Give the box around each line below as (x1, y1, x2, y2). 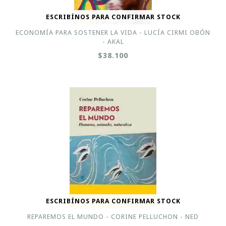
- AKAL (102, 38, 124, 45)
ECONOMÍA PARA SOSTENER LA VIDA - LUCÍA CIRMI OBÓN (16, 29, 210, 36)
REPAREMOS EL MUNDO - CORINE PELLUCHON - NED (27, 213, 199, 220)
